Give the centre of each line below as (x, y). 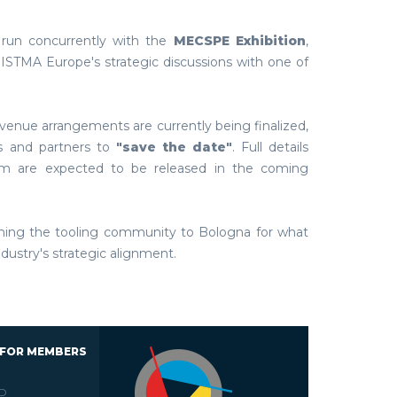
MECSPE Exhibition (236, 41)
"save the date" (171, 147)
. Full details (270, 147)
